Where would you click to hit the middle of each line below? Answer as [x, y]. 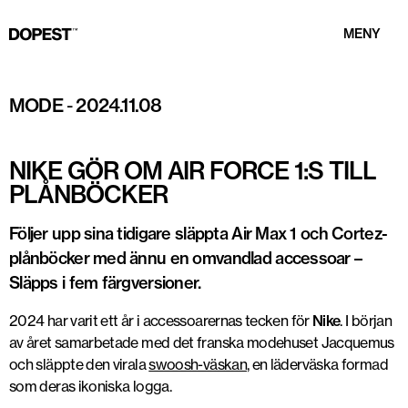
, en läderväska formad [317, 364]
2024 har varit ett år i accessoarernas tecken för [161, 321]
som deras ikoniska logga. [90, 386]
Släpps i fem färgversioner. [105, 283]
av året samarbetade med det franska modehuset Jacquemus [202, 342]
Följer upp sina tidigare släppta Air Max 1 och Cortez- [199, 234]
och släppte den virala [79, 364]
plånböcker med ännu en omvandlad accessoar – [186, 258]
